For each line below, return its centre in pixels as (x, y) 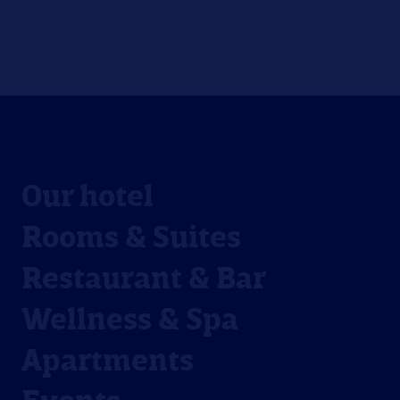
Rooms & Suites (131, 239)
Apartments (108, 362)
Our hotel (87, 198)
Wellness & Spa (130, 321)
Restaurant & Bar (144, 280)
